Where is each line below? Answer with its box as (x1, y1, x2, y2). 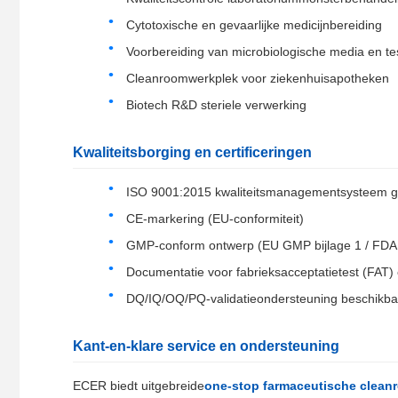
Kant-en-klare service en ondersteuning (73, 338, 339, 354)
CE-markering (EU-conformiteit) (126, 211, 304, 227)
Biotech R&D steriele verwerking (126, 98, 306, 113)
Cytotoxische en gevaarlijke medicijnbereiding (126, 18, 382, 33)
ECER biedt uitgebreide (73, 378, 204, 394)
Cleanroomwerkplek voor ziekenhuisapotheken (126, 71, 389, 86)
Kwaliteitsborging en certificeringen (73, 145, 312, 161)
